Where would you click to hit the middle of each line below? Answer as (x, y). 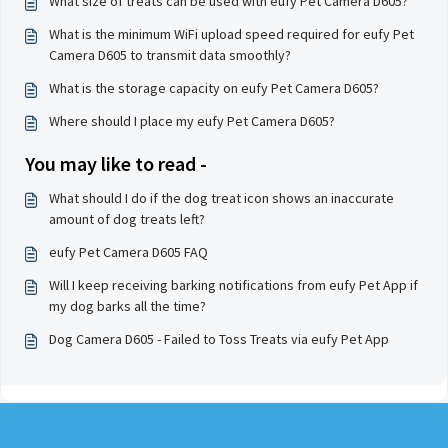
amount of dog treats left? (127, 219)
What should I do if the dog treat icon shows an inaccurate (221, 198)
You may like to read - (116, 163)
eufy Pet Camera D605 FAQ (128, 252)
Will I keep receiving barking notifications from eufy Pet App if (233, 285)
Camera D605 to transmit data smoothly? (170, 55)
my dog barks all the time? (127, 306)
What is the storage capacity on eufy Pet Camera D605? (214, 88)
